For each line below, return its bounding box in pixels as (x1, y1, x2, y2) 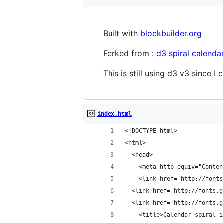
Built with (103, 28, 140, 38)
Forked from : (103, 48, 156, 58)
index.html (97, 111, 132, 117)
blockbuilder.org (140, 28, 202, 38)
